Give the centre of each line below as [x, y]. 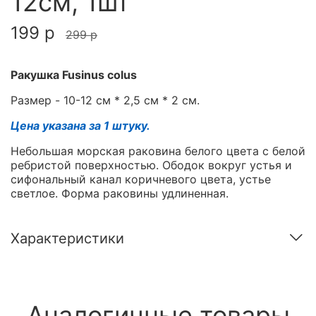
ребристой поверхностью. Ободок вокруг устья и [151, 165]
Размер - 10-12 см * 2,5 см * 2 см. [105, 101]
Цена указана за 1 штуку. [80, 126]
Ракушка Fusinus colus [74, 75]
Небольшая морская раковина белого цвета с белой [158, 151]
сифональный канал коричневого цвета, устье [141, 180]
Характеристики [67, 238]
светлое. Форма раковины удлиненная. [120, 194]
